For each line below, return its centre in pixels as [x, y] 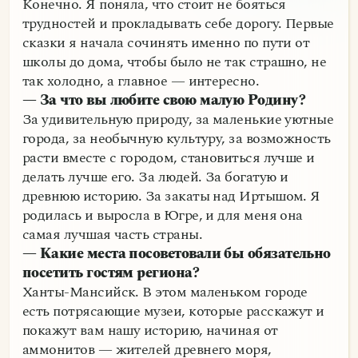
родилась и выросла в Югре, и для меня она [163, 216]
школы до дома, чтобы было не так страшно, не [175, 62]
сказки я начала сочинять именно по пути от [166, 43]
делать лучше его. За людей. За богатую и [155, 177]
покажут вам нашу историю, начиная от [150, 331]
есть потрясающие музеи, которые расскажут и [173, 312]
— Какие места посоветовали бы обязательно [177, 254]
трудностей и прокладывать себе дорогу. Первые [178, 24]
